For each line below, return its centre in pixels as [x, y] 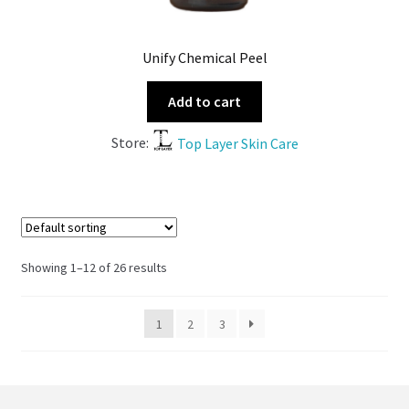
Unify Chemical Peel [204, 57]
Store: [131, 143]
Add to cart [204, 101]
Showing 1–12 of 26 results [94, 268]
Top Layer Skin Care [237, 143]
